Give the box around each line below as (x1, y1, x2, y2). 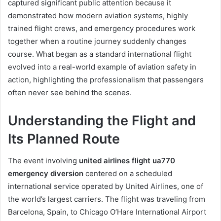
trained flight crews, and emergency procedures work (8, 23, 195, 33)
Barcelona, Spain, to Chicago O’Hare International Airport (8, 207, 206, 217)
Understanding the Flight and (8, 112, 196, 129)
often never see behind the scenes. (8, 87, 132, 97)
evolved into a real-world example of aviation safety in (8, 62, 196, 72)
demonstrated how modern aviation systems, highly (8, 10, 188, 20)
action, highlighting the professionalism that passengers (8, 74, 204, 84)
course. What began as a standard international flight (8, 49, 191, 59)
